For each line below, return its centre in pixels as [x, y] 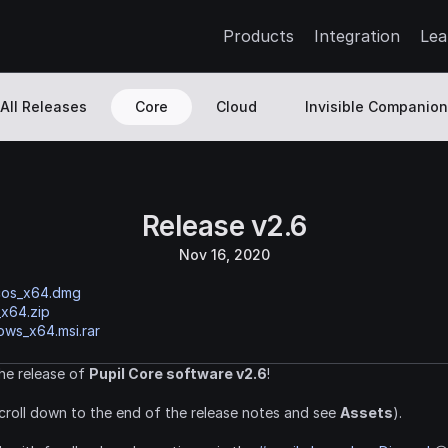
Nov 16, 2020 [224, 254]
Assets [366, 412]
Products [258, 36]
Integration [357, 36]
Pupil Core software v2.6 [178, 373]
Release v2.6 [224, 226]
